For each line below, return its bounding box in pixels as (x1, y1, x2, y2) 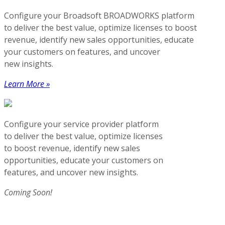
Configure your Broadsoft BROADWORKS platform (4, 10, 194, 21)
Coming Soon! (4, 186, 52, 198)
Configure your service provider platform (4, 118, 159, 130)
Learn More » (4, 78, 50, 89)
